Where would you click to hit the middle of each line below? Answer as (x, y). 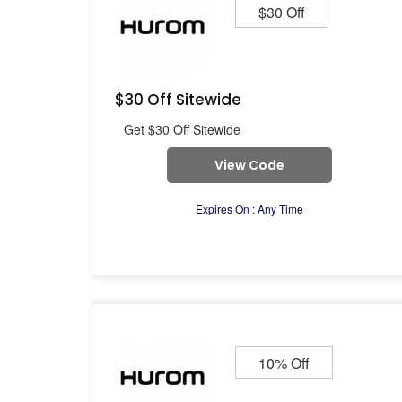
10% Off (284, 363)
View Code (249, 165)
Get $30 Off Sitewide (182, 129)
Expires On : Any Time (249, 209)
